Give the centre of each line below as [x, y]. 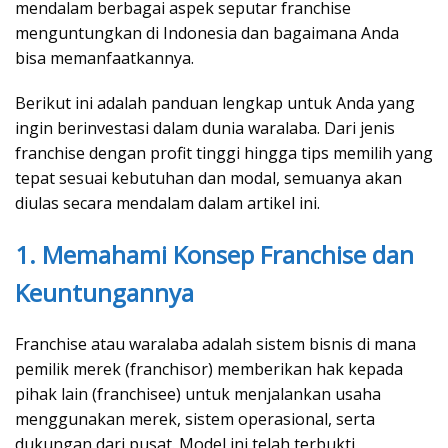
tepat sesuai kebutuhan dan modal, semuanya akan [208, 177]
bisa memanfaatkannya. [104, 57]
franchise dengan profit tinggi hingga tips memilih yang [224, 152]
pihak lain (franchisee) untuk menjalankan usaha [198, 393]
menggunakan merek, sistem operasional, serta [195, 418]
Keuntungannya [104, 292]
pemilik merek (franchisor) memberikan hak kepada [209, 368]
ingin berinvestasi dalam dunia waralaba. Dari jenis [205, 127]
